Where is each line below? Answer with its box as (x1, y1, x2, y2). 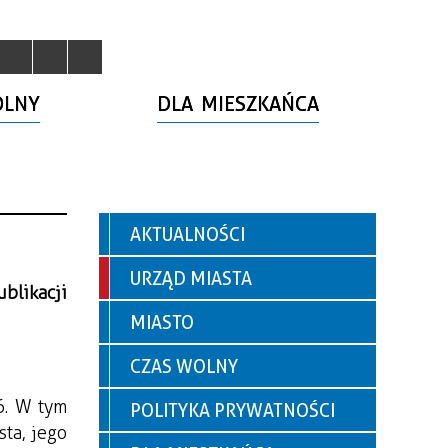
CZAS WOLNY (130, 356, 238, 377)
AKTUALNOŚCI (130, 224, 245, 245)
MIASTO (130, 312, 194, 333)
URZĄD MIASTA (130, 268, 252, 289)
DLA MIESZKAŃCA (157, 92, 320, 116)
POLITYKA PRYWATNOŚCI (130, 400, 335, 421)
